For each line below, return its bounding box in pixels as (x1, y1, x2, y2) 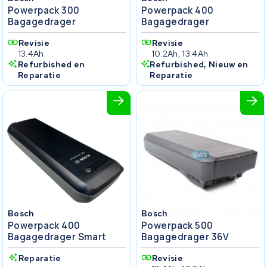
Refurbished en (17, 58, 85, 70)
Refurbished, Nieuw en (150, 58, 249, 70)
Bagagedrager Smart (8, 230, 107, 243)
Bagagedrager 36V (141, 230, 229, 243)
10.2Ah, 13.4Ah (151, 48, 209, 59)
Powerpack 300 (8, 4, 80, 17)
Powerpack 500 (141, 219, 213, 232)
